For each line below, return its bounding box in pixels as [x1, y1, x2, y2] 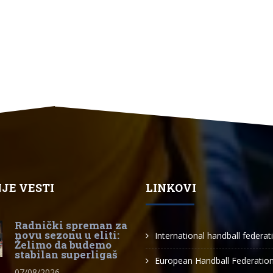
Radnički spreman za [15, 218, 127, 232]
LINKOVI [146, 180, 196, 195]
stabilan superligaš [15, 247, 118, 261]
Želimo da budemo [15, 238, 112, 252]
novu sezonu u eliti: [15, 228, 119, 242]
